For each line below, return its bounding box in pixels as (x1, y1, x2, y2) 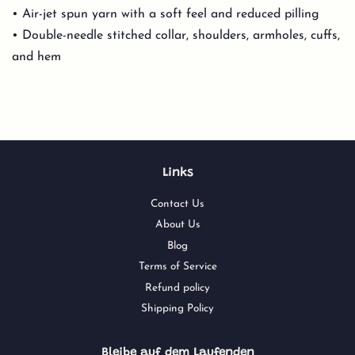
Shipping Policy (141, 303, 214, 314)
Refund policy (145, 282, 210, 293)
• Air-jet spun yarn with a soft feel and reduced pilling (12, 7, 319, 21)
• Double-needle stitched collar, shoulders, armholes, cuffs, (12, 29, 340, 42)
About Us (155, 219, 200, 231)
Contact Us (151, 198, 204, 209)
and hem (12, 50, 61, 63)
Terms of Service (138, 261, 217, 273)
